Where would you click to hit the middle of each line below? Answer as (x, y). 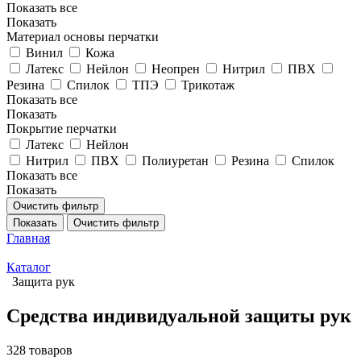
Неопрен (176, 69)
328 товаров (39, 350)
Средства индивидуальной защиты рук (179, 315)
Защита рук (44, 282)
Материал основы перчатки (83, 37)
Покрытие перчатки (62, 129)
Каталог (29, 267)
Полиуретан (175, 161)
